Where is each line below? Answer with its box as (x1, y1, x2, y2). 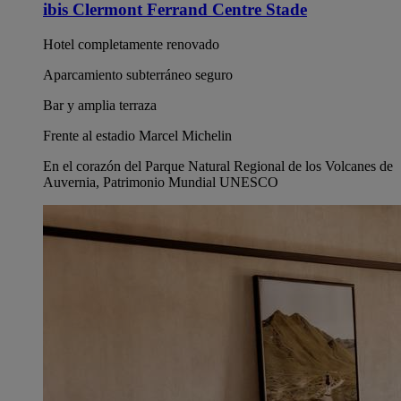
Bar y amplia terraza (43, 97, 157, 113)
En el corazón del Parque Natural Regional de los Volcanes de (43, 158, 393, 174)
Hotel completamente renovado (43, 36, 219, 52)
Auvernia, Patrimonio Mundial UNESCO (43, 174, 278, 190)
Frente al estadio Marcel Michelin (43, 127, 232, 143)
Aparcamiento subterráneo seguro (43, 66, 233, 82)
